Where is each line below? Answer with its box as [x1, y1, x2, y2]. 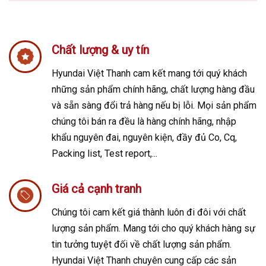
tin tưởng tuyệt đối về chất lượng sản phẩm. [51, 238, 232, 250]
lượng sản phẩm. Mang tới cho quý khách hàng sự [51, 222, 255, 234]
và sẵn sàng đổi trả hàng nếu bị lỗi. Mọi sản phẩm [51, 99, 256, 111]
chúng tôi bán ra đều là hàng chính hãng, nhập [51, 115, 236, 127]
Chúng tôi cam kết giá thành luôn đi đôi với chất [51, 206, 246, 218]
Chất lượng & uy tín [51, 42, 149, 57]
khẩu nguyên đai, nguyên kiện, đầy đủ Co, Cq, [51, 131, 237, 143]
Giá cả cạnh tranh [51, 181, 141, 196]
